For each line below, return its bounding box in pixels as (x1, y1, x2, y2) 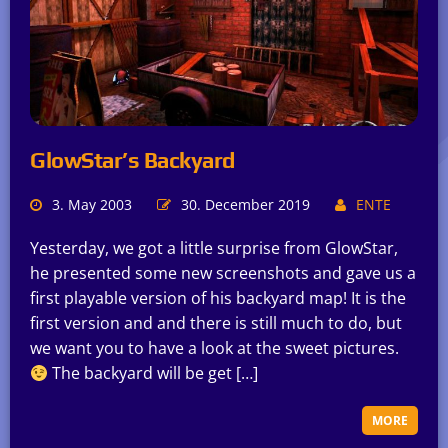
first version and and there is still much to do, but (30, 312, 402, 335)
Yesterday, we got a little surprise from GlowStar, (30, 237, 398, 260)
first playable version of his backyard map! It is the (30, 287, 406, 310)
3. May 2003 (52, 195, 132, 215)
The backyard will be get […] (48, 362, 259, 385)
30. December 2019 (181, 195, 310, 215)
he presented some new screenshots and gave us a (30, 262, 416, 285)
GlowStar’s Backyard (30, 147, 235, 174)
